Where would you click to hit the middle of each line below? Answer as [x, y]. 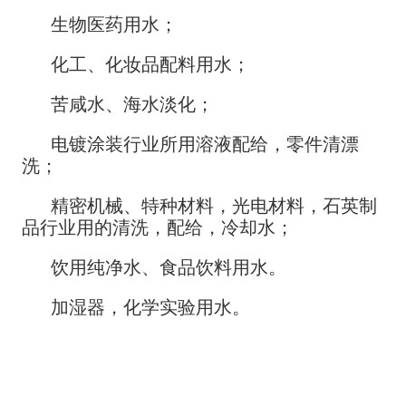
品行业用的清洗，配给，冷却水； [158, 227]
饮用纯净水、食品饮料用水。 [169, 267]
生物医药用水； [114, 24]
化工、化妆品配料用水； [150, 64]
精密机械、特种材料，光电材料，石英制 [214, 206]
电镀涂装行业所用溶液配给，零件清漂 [205, 144]
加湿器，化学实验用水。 [150, 307]
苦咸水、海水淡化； [132, 104]
